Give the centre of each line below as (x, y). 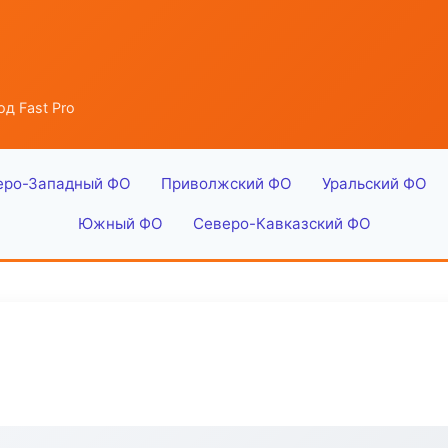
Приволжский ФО (226, 183)
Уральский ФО (374, 183)
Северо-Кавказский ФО (281, 223)
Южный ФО (120, 223)
